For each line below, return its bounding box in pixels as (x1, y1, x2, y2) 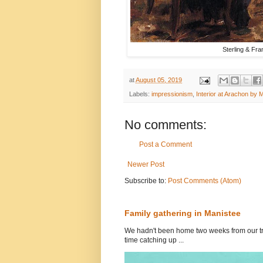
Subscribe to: (124, 177, 168, 186)
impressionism (151, 90, 193, 98)
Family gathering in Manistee (124, 208, 241, 218)
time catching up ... (124, 236, 184, 245)
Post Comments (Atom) (168, 177, 241, 186)
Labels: (129, 90, 151, 98)
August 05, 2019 (136, 76, 182, 84)
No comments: (124, 117, 207, 133)
